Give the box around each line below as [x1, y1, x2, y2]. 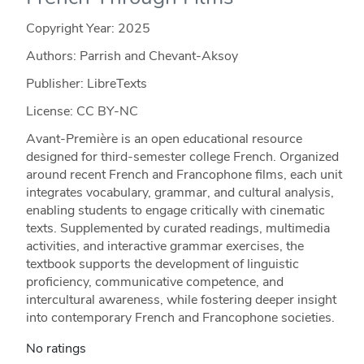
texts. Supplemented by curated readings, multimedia [25, 219, 330, 237]
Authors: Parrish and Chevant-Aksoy [25, 46, 238, 65]
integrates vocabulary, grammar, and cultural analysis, [25, 183, 334, 201]
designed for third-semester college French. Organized [25, 147, 339, 166]
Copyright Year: [25, 19, 118, 37]
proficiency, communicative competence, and [25, 272, 284, 291]
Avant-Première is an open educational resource [25, 129, 302, 148]
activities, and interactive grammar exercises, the [25, 236, 304, 255]
